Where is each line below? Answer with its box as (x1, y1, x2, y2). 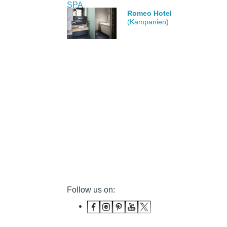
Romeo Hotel (127, 9, 172, 18)
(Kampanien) (127, 18, 169, 26)
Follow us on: (67, 185, 115, 194)
